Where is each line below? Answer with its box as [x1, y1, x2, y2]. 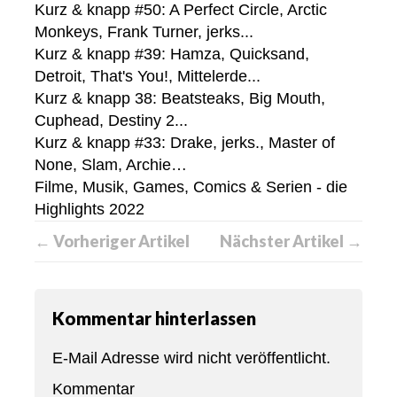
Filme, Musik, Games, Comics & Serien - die [35, 178, 347, 197]
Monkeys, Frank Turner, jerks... [35, 23, 253, 42]
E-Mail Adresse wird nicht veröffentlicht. [52, 349, 331, 368]
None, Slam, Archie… [35, 156, 187, 175]
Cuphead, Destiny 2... [35, 112, 188, 130]
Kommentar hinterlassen [52, 307, 256, 330]
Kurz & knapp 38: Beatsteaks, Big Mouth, [35, 90, 325, 108]
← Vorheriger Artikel [35, 231, 190, 252]
